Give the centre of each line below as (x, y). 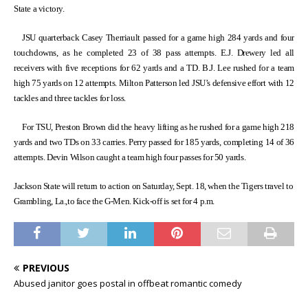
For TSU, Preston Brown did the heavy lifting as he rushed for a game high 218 (158, 127)
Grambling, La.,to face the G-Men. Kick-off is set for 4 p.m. (114, 201)
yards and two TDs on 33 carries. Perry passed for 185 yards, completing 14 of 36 (154, 142)
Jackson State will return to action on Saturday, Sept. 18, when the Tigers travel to (154, 186)
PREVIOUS (46, 268)
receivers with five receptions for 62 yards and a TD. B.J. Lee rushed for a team (154, 68)
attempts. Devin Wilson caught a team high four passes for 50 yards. (130, 157)
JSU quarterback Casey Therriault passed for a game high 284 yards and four (158, 38)
